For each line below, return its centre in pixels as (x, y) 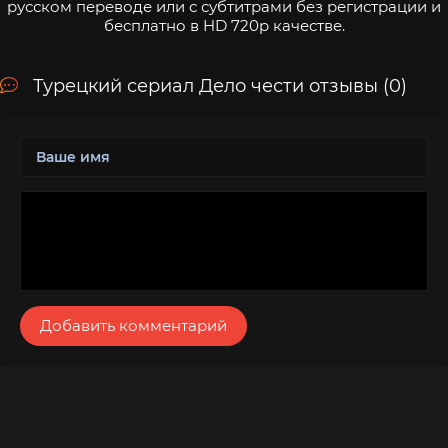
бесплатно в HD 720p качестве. (224, 25)
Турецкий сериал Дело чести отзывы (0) (220, 85)
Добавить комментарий (133, 325)
